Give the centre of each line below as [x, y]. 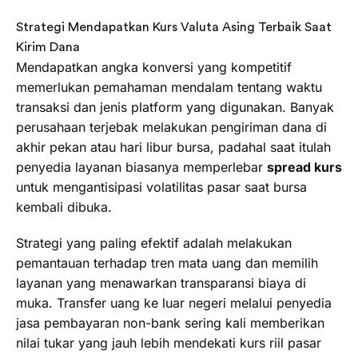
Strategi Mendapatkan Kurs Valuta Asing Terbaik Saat [174, 27]
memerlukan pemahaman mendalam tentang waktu [169, 87]
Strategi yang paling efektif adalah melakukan [154, 243]
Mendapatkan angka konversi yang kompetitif [154, 67]
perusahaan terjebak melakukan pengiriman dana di [171, 127]
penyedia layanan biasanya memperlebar [141, 167]
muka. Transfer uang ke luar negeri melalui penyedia [174, 303]
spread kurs [304, 167]
